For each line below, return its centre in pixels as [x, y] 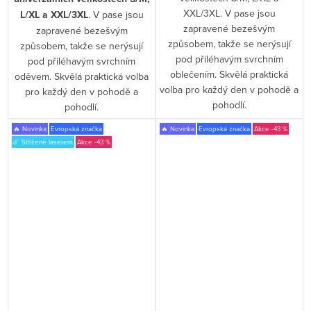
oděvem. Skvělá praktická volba [82, 77]
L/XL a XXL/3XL [54, 15]
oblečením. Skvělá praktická [229, 75]
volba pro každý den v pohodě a [229, 90]
